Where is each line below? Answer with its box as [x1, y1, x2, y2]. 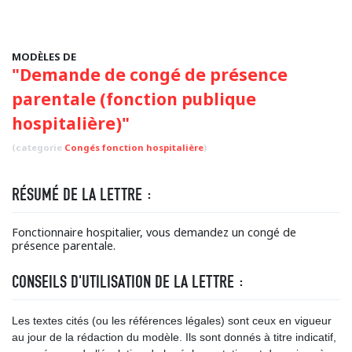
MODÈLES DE [12, 49, 76, 64]
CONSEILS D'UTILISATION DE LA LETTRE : [12, 271, 244, 292]
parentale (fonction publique [12, 88, 256, 110]
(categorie [12, 141, 64, 153]
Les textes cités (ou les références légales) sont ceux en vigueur [12, 314, 332, 327]
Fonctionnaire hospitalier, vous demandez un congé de [12, 225, 296, 240]
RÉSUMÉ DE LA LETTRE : [12, 184, 152, 205]
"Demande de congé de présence [12, 64, 288, 86]
